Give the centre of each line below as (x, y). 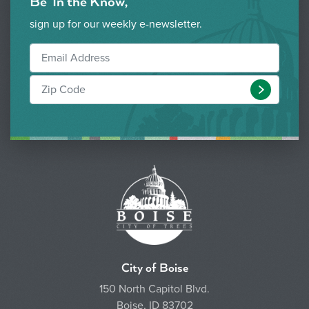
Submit (282, 90)
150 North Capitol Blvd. (154, 289)
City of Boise (154, 268)
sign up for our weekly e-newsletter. (116, 24)
